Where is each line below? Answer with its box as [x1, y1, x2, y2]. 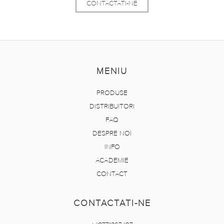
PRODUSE [96, 89, 127, 96]
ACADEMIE [95, 157, 128, 164]
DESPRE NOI [92, 130, 131, 137]
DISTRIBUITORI [89, 103, 134, 110]
